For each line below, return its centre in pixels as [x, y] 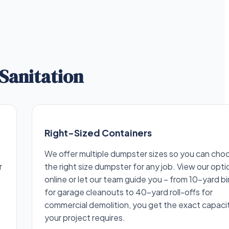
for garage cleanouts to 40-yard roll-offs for [129, 192]
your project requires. [85, 218]
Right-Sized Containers [98, 133]
